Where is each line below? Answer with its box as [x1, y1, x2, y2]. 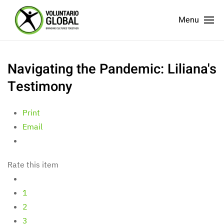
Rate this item [7, 159, 58, 169]
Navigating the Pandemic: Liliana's [7, 59, 216, 79]
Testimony [7, 76, 72, 96]
